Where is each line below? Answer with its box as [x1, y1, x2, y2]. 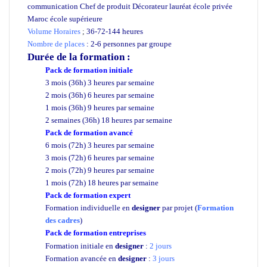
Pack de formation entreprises [45, 228, 146, 237]
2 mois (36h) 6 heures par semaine [45, 90, 154, 100]
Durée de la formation [27, 51, 125, 63]
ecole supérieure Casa [148, 229, 207, 237]
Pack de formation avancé [45, 128, 133, 137]
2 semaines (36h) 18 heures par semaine [45, 115, 172, 125]
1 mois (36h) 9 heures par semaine [45, 103, 154, 112]
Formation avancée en [45, 253, 118, 263]
